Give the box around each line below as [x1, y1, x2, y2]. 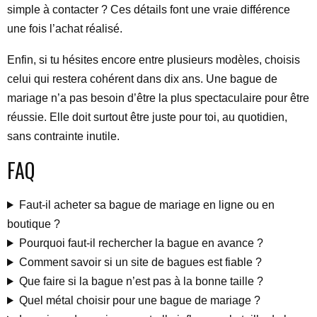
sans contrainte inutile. [7, 130, 120, 142]
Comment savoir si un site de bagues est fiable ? [18, 256, 262, 268]
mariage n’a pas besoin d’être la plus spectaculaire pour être [7, 92, 309, 104]
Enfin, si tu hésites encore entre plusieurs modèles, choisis [7, 54, 300, 66]
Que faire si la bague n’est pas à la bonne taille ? [18, 275, 263, 287]
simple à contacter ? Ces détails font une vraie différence [7, 4, 290, 16]
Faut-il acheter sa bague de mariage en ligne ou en [18, 199, 275, 211]
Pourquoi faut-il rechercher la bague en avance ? [18, 237, 263, 249]
